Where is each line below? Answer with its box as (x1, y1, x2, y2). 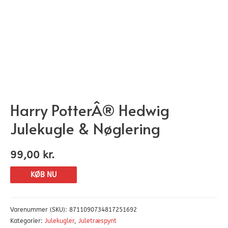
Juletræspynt (78, 217, 117, 225)
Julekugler (45, 217, 74, 225)
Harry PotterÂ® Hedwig (10, 99, 169, 121)
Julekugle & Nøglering (10, 118, 160, 139)
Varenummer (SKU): (10, 206, 69, 214)
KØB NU (31, 170, 56, 180)
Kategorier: (10, 217, 45, 225)
